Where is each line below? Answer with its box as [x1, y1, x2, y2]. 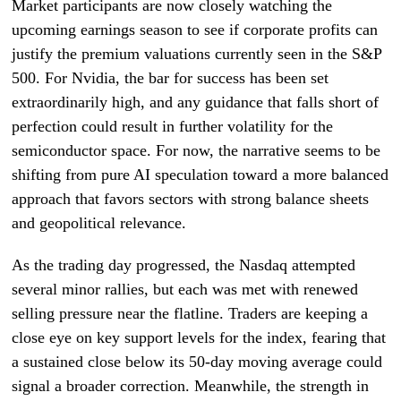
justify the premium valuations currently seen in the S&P [12, 45, 382, 63]
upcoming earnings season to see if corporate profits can [12, 21, 379, 38]
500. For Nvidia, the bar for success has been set [12, 69, 329, 87]
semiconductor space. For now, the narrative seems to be [12, 141, 381, 159]
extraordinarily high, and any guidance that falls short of [12, 93, 380, 111]
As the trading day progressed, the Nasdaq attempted [12, 256, 356, 274]
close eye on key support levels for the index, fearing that [12, 328, 387, 346]
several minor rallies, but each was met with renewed [12, 280, 359, 298]
